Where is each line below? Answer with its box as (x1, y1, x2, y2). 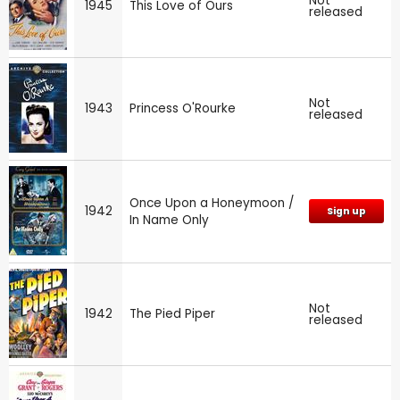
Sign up (327, 204, 366, 218)
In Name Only (129, 211, 209, 229)
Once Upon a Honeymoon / (129, 194, 294, 212)
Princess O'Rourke (129, 99, 236, 117)
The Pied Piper (129, 304, 215, 322)
